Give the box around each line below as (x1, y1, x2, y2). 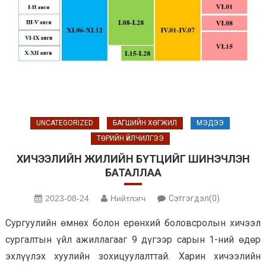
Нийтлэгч (110, 194, 145, 204)
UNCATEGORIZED (36, 119, 93, 128)
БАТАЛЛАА (104, 166, 161, 179)
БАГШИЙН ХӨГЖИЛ (113, 119, 177, 128)
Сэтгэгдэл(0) (169, 194, 220, 204)
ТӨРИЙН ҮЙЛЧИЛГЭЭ (96, 134, 164, 143)
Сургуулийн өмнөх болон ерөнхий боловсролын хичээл (5, 217, 261, 229)
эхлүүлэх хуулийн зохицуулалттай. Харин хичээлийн (5, 251, 261, 262)
